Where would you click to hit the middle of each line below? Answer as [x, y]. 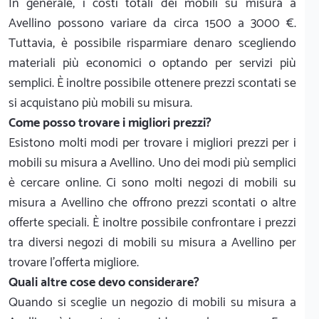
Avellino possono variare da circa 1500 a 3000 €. [152, 24]
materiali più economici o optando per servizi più [152, 64]
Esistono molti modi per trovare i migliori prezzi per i [152, 143]
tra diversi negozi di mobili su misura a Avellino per [152, 243]
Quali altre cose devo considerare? [104, 283]
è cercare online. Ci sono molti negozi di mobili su [152, 183]
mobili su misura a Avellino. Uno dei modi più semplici [152, 163]
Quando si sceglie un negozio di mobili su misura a [152, 303]
